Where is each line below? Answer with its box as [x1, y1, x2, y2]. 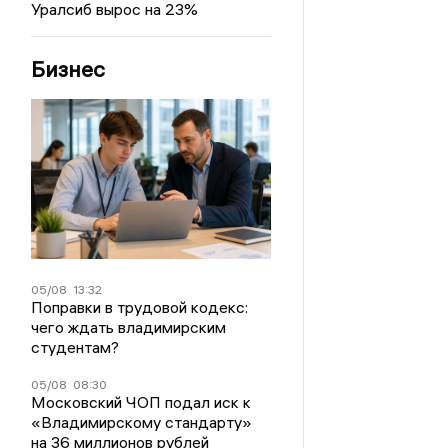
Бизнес [31, 55, 106, 83]
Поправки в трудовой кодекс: [31, 297, 249, 317]
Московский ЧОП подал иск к [31, 392, 252, 412]
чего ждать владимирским [31, 317, 227, 337]
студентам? [31, 337, 120, 357]
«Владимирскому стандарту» [31, 412, 253, 432]
